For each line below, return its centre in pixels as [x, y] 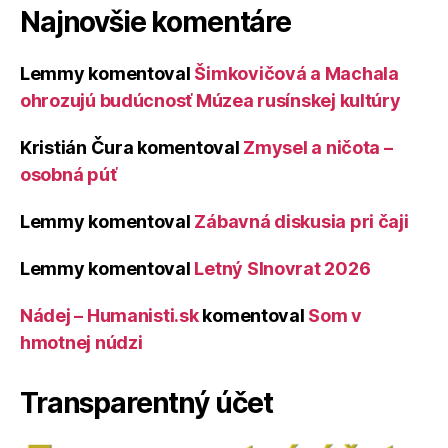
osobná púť [68, 174]
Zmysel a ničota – [318, 147]
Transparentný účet [147, 402]
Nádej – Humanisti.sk [109, 315]
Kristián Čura [77, 147]
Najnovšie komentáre [155, 21]
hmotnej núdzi [81, 342]
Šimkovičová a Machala [296, 73]
